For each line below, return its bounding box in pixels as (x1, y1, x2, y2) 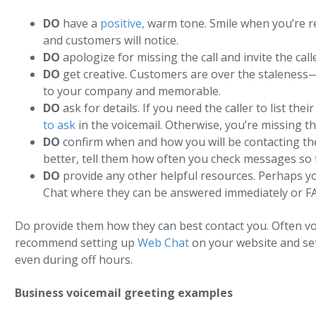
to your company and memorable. (43, 83, 221, 99)
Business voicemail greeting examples (15, 285, 233, 301)
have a (60, 15, 101, 31)
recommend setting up (15, 235, 138, 251)
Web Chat (138, 235, 190, 251)
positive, (100, 15, 145, 31)
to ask (43, 116, 76, 133)
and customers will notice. (43, 32, 179, 48)
